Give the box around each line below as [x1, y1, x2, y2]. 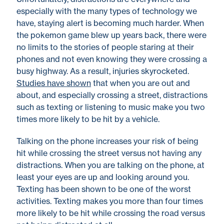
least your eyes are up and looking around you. [16, 172, 189, 182]
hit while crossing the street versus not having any [16, 148, 201, 158]
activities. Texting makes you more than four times [16, 196, 203, 206]
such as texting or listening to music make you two [16, 102, 205, 112]
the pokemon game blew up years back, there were [16, 30, 206, 40]
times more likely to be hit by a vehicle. [16, 114, 159, 124]
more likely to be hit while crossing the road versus [16, 208, 205, 218]
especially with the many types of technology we [16, 6, 197, 16]
